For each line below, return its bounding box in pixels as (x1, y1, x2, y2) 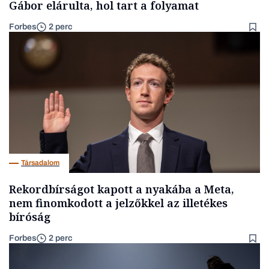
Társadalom (21, 159, 59, 168)
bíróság (9, 209, 50, 224)
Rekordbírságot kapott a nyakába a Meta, (9, 181, 234, 196)
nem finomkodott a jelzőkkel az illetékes (9, 195, 228, 210)
